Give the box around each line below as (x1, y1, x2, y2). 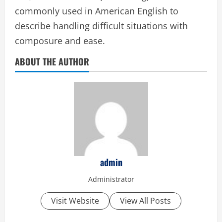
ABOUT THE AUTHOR (15, 55, 89, 68)
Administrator (88, 174, 134, 184)
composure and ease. (15, 34, 105, 47)
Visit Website (51, 195, 99, 206)
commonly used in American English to (15, 4, 178, 17)
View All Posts (120, 195, 171, 206)
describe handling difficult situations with (15, 19, 188, 32)
